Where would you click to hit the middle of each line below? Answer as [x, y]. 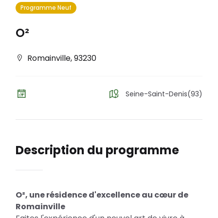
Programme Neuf [46, 8]
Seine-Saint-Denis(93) [164, 94]
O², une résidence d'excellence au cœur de [102, 195]
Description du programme [97, 150]
